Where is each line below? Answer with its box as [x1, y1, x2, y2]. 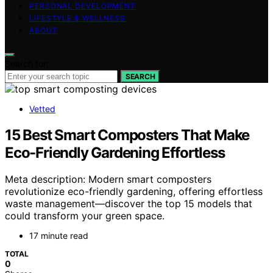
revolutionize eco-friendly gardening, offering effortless [5, 185, 263, 198]
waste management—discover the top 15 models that [5, 197, 252, 210]
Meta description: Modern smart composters [5, 173, 211, 186]
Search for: [5, 58, 49, 69]
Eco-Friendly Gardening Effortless [5, 143, 225, 161]
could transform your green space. [5, 210, 165, 222]
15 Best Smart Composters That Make [5, 126, 250, 144]
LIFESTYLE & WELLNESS [29, 13, 126, 23]
